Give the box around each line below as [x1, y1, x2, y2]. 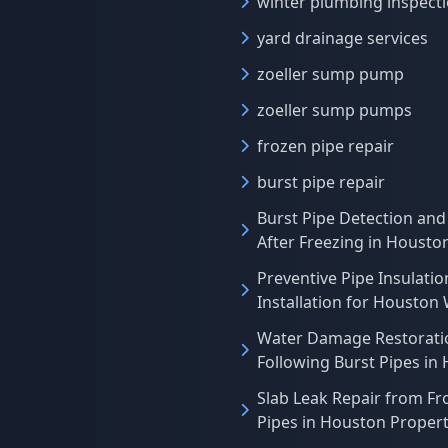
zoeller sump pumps [257, 99, 412, 121]
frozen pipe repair [257, 135, 394, 157]
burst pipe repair [257, 171, 385, 193]
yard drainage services [257, 27, 428, 49]
